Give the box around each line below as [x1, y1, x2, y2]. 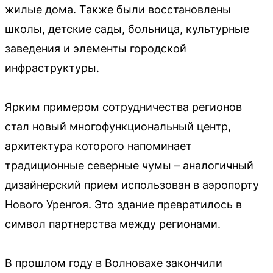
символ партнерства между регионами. [5, 218, 221, 230]
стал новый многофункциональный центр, [5, 120, 231, 133]
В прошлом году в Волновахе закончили [5, 257, 222, 269]
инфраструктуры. [5, 62, 99, 74]
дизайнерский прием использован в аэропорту [5, 179, 259, 191]
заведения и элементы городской [5, 42, 186, 55]
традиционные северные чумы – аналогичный [5, 159, 253, 172]
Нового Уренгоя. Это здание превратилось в [5, 198, 242, 211]
